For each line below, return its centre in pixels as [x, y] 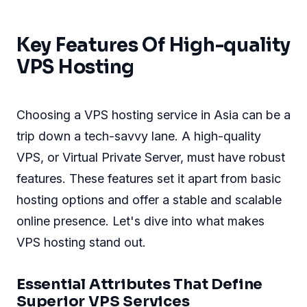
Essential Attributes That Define [140, 284]
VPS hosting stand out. [81, 243]
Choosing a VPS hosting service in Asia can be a [153, 115]
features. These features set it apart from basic [149, 179]
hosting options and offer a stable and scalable [149, 200]
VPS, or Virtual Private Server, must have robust [151, 158]
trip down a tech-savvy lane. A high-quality [139, 136]
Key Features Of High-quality [153, 46]
